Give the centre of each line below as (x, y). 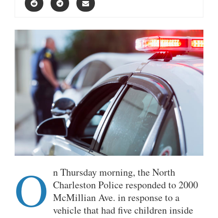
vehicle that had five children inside (123, 210)
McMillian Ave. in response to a (116, 197)
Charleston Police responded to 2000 (126, 184)
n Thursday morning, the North (114, 172)
